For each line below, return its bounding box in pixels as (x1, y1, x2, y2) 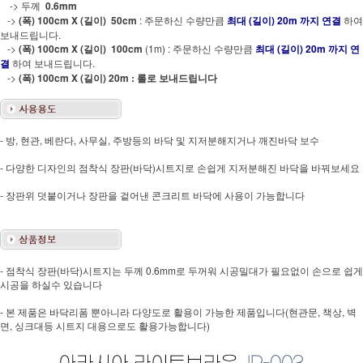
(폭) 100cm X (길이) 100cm (19, 41, 143, 56)
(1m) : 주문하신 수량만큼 (143, 41, 255, 55)
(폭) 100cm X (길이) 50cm (19, 12, 137, 28)
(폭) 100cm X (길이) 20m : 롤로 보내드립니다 (19, 70, 217, 85)
